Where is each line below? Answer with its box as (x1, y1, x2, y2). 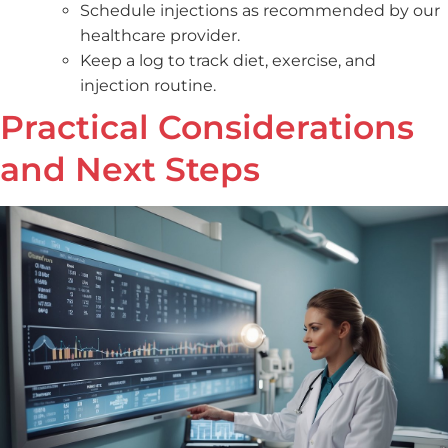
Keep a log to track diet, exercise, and (80, 51, 376, 71)
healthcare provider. (80, 26, 240, 46)
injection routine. (80, 76, 216, 96)
